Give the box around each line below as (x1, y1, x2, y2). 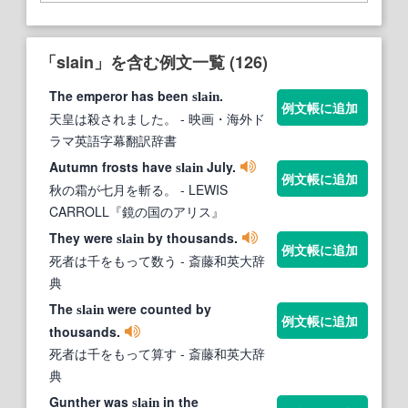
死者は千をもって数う (49, 251, 177, 270)
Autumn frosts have (49, 158, 176, 177)
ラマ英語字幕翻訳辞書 (49, 131, 177, 150)
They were (49, 229, 117, 248)
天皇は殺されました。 (49, 109, 177, 128)
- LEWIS (177, 180, 228, 199)
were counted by (104, 300, 211, 319)
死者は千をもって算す (49, 344, 177, 363)
